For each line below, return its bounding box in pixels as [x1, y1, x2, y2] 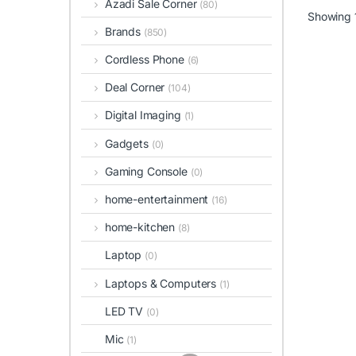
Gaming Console [104, 164, 191, 178]
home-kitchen [104, 220, 179, 234]
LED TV [105, 304, 147, 318]
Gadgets [104, 136, 152, 150]
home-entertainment [104, 192, 212, 206]
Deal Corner [104, 80, 168, 95]
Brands [104, 24, 144, 38]
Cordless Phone [104, 52, 188, 66]
